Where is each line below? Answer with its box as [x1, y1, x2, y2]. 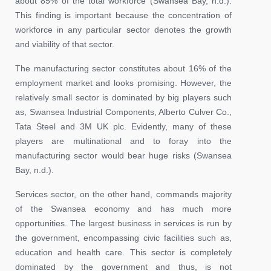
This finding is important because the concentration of [15, 10, 232, 20]
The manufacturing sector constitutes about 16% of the [15, 63, 232, 73]
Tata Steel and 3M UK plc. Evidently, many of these [15, 121, 232, 131]
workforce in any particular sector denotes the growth [15, 24, 232, 34]
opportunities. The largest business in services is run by [15, 218, 232, 228]
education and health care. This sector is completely [15, 247, 232, 257]
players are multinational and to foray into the [15, 135, 232, 146]
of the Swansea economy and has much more [15, 203, 232, 214]
